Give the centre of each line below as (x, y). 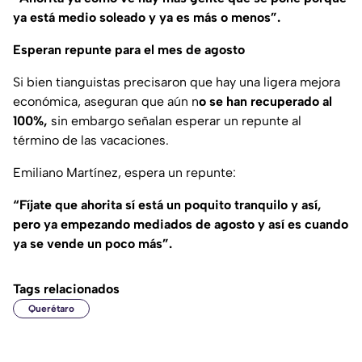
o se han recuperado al (265, 102)
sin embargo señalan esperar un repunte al (176, 121)
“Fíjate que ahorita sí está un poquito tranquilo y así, (167, 205)
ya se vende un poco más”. (93, 244)
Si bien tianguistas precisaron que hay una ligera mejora (177, 82)
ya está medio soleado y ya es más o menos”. (147, 18)
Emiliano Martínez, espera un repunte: (124, 173)
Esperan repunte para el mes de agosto (129, 50)
